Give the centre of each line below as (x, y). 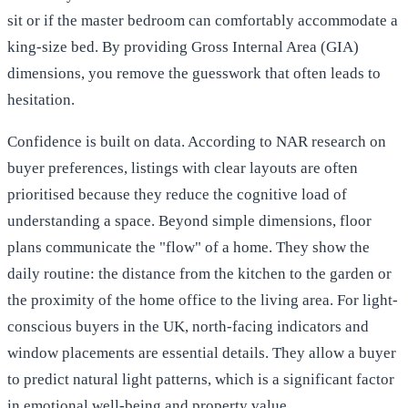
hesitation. (41, 99)
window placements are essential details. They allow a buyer (202, 352)
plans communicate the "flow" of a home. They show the (189, 247)
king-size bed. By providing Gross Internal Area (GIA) (183, 46)
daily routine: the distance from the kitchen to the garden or (199, 273)
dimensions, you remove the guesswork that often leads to (194, 73)
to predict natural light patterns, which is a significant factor (201, 379)
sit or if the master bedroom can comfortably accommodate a (203, 20)
